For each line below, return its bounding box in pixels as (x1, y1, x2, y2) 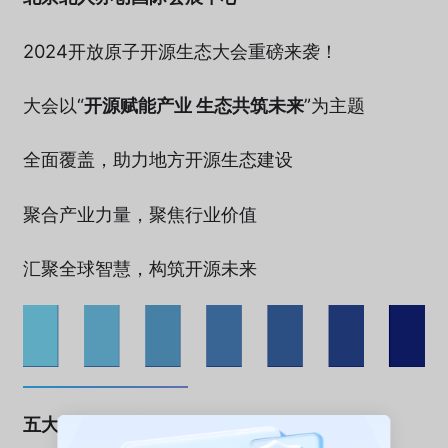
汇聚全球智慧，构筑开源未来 (22, 257, 257, 280)
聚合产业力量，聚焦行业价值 (22, 202, 257, 225)
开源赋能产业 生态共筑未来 (83, 94, 304, 116)
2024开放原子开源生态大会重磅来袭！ (22, 39, 338, 62)
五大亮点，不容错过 (22, 412, 185, 435)
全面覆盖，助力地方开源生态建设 (22, 148, 293, 171)
